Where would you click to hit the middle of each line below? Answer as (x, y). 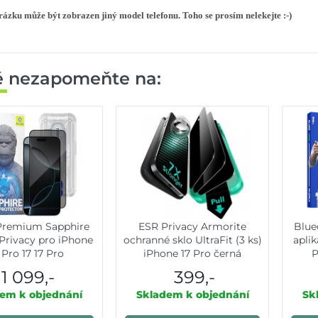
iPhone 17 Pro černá (192, 254)
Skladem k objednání (192, 295)
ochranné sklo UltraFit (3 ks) (192, 240)
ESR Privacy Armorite (192, 227)
